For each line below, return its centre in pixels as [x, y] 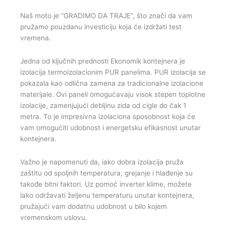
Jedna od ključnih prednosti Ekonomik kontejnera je [103, 61]
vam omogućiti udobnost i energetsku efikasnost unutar [110, 128]
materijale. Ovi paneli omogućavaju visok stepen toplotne [113, 95]
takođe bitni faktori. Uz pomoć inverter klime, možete [106, 184]
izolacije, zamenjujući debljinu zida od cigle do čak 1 [103, 106]
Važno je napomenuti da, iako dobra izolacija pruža [102, 162]
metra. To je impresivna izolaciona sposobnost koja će [108, 117]
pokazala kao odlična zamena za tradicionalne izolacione [112, 83]
